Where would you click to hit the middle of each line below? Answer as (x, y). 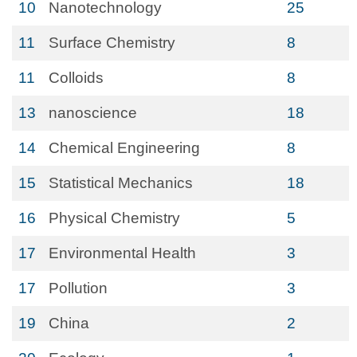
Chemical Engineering (124, 148)
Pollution (78, 288)
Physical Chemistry (114, 218)
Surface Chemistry (112, 43)
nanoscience (93, 113)
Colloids (76, 78)
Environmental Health (122, 253)
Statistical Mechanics (121, 183)
